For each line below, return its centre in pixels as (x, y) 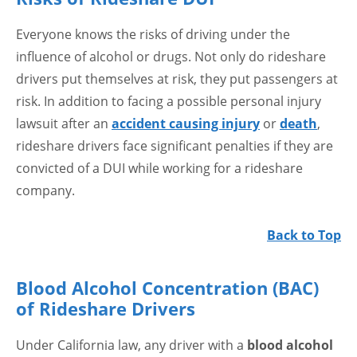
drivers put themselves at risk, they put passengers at (177, 79)
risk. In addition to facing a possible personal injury (169, 102)
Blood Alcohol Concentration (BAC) (167, 288)
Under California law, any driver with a (131, 345)
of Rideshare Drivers (106, 309)
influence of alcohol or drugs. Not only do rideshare (171, 57)
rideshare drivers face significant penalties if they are (175, 146)
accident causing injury (186, 124)
